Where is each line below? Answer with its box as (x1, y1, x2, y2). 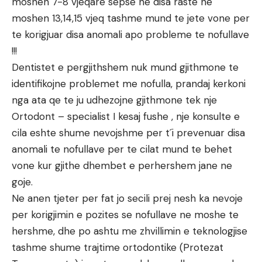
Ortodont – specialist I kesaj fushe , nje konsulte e (12, 110, 240, 123)
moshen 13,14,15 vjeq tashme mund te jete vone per (12, 12, 250, 25)
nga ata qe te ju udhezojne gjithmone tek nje (12, 94, 217, 107)
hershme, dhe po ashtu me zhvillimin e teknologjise (12, 225, 247, 238)
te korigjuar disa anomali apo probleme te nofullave (12, 28, 249, 42)
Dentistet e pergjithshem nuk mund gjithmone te (12, 61, 239, 74)
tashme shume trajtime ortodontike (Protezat (12, 241, 223, 254)
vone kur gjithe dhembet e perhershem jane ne (12, 159, 232, 173)
